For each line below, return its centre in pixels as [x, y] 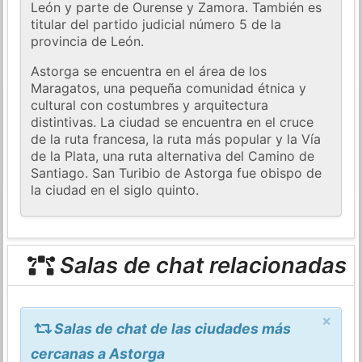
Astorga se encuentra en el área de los [149, 72]
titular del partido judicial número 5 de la [156, 25]
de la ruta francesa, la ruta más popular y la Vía [176, 139]
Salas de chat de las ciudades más [170, 328]
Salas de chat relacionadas [200, 265]
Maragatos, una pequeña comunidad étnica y [169, 88]
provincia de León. [88, 42]
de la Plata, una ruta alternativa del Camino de [173, 156]
